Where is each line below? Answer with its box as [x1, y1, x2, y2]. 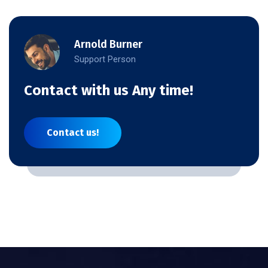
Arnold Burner [74, 37, 142, 51]
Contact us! [47, 127, 99, 139]
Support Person [74, 53, 136, 65]
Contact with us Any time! [24, 82, 193, 99]
